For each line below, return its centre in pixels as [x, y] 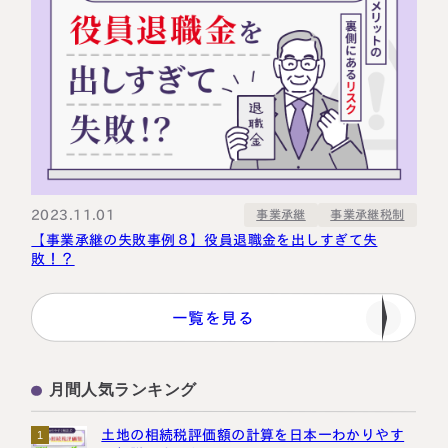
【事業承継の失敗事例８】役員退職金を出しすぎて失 [204, 240]
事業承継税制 [367, 214]
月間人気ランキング [123, 389]
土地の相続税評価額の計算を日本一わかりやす [253, 435]
